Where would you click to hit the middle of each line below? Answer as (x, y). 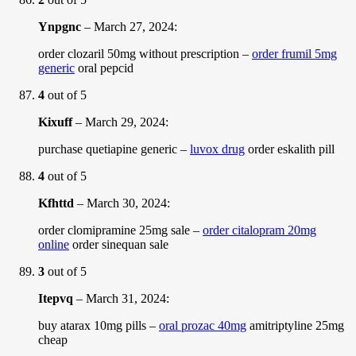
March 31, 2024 (126, 298)
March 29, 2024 (125, 122)
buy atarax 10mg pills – (99, 325)
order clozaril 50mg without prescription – (145, 53)
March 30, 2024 (127, 203)
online (54, 244)
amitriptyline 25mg (295, 325)
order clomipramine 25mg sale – (120, 230)
